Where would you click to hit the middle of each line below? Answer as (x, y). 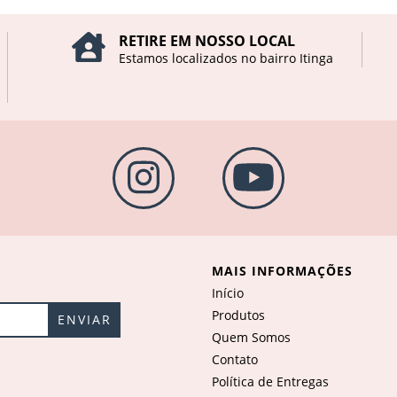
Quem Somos (251, 338)
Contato (235, 360)
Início (228, 293)
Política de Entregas (270, 382)
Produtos (238, 315)
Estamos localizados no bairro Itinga (226, 58)
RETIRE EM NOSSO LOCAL (206, 41)
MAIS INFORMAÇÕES (282, 271)
